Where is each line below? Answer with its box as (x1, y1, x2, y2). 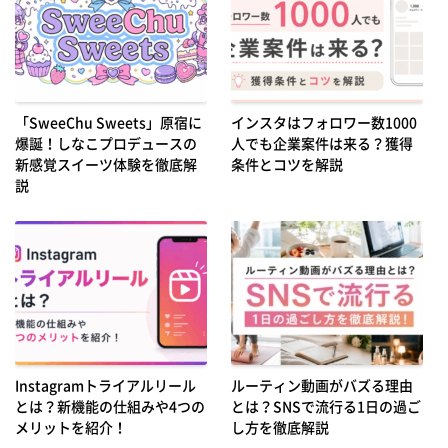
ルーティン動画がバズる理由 (230, 375, 413, 396)
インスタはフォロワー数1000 (230, 112, 417, 133)
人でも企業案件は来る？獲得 (230, 133, 413, 154)
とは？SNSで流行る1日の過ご (230, 396, 421, 417)
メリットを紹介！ (15, 417, 127, 438)
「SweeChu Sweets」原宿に (15, 112, 202, 133)
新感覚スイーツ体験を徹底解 (15, 154, 197, 175)
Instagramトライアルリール (15, 375, 196, 396)
